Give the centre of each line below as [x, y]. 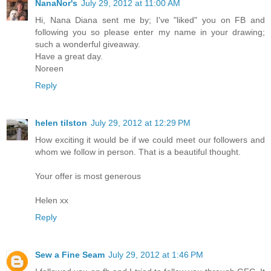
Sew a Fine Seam [70, 255]
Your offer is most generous [88, 176]
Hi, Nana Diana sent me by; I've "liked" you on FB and [150, 20]
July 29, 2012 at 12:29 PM [141, 123]
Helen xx [52, 201]
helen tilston [61, 123]
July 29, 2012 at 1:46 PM [156, 255]
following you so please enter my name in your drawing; [150, 32]
